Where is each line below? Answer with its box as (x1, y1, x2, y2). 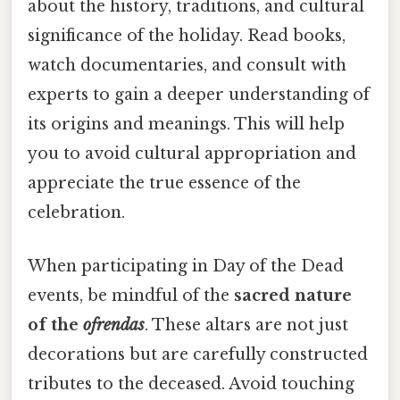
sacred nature (234, 285, 352, 305)
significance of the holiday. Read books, (28, 26, 346, 46)
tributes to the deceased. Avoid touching (28, 373, 354, 394)
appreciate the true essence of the (28, 173, 301, 194)
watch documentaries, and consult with (28, 55, 346, 76)
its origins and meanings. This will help (28, 114, 345, 135)
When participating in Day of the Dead (28, 255, 344, 276)
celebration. (28, 203, 125, 223)
